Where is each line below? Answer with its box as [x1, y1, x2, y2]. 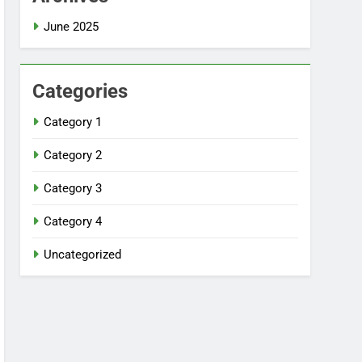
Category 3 [44, 181, 103, 196]
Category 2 [44, 148, 103, 162]
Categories [32, 80, 128, 103]
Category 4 [44, 214, 103, 229]
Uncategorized [44, 247, 122, 262]
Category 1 [44, 115, 103, 129]
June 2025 [44, 19, 99, 34]
